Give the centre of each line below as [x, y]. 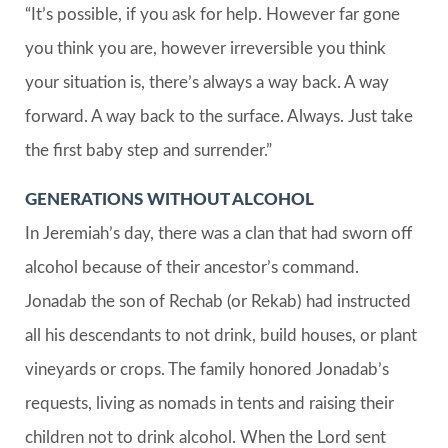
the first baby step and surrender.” [148, 151]
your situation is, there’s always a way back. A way [207, 83]
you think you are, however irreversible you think [205, 49]
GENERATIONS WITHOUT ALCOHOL [169, 199]
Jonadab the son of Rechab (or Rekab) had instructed [218, 301]
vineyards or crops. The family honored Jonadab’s [207, 369]
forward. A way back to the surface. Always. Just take [219, 117]
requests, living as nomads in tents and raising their [209, 403]
